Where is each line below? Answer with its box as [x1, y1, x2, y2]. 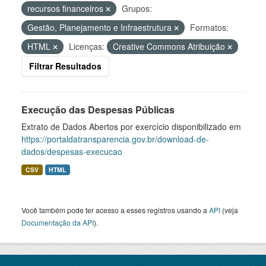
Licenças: [69, 40, 104, 52]
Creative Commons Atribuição [113, 40, 227, 52]
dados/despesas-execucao [21, 145, 122, 157]
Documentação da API [21, 217, 94, 227]
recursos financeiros [27, 2, 106, 14]
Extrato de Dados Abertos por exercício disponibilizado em [21, 121, 241, 132]
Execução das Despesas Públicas [21, 103, 175, 116]
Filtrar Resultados [29, 60, 102, 72]
